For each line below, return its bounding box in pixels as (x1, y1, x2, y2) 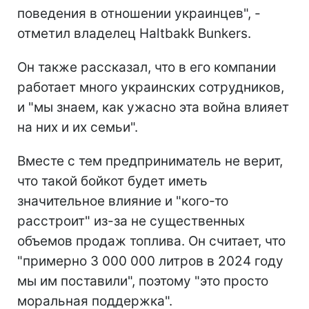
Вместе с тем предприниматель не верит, (17, 152, 283, 169)
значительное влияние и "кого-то (17, 192, 228, 209)
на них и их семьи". (17, 119, 138, 135)
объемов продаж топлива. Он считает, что (17, 232, 286, 249)
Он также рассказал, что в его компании (17, 59, 276, 75)
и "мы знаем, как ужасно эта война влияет (17, 99, 289, 115)
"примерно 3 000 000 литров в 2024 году (17, 252, 283, 269)
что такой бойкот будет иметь (17, 172, 208, 189)
